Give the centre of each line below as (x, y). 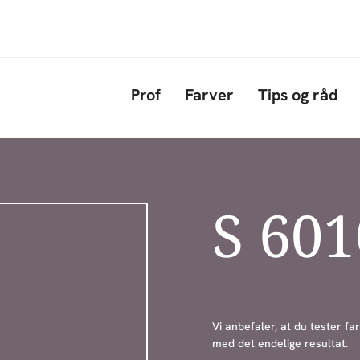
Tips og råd (297, 95)
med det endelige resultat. (280, 343)
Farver (209, 95)
